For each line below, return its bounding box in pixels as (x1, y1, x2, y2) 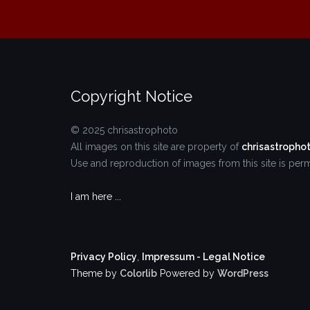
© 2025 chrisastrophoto (71, 125, 178, 136)
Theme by (71, 268, 120, 280)
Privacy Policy (71, 251, 137, 263)
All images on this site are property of (71, 141, 241, 153)
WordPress (217, 268, 268, 280)
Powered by (157, 268, 217, 280)
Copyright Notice (71, 87, 192, 106)
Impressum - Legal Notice (142, 251, 265, 263)
